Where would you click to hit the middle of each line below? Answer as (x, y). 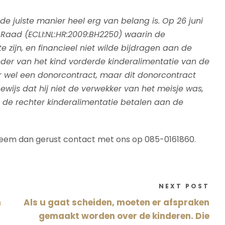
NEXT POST (184, 186)
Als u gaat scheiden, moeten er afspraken (117, 202)
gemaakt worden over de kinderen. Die (124, 216)
